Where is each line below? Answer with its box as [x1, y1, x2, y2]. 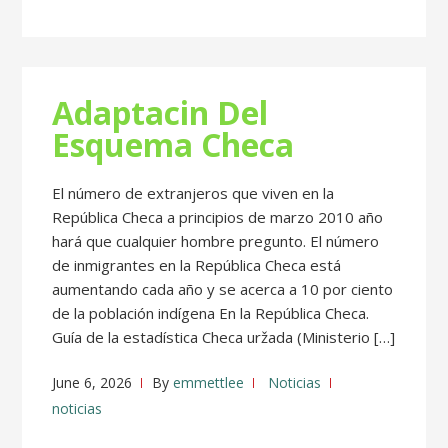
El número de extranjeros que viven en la [52, 183, 335, 203]
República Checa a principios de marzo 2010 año [52, 207, 384, 227]
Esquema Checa [52, 123, 295, 166]
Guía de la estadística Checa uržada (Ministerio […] [52, 327, 396, 347]
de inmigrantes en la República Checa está [52, 255, 342, 275]
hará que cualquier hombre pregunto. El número [52, 231, 380, 251]
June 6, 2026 [52, 373, 133, 392]
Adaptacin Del [52, 91, 269, 134]
